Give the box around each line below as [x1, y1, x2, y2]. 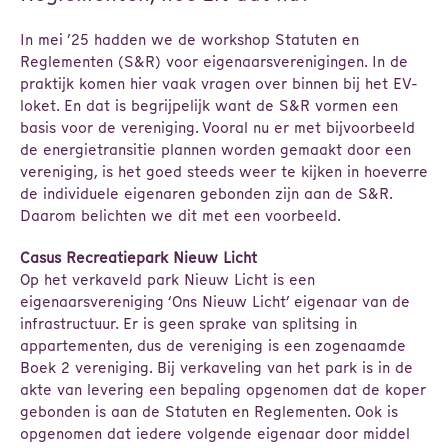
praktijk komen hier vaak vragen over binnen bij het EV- [20, 75, 418, 93]
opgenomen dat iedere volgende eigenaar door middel [20, 425, 410, 443]
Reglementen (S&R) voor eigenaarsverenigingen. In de [20, 53, 408, 71]
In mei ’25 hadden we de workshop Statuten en [20, 31, 359, 49]
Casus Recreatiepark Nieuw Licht [20, 249, 257, 267]
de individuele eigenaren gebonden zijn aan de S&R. [20, 185, 392, 203]
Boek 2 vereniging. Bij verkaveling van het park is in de [20, 359, 413, 377]
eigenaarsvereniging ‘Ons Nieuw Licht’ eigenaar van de [20, 293, 410, 311]
